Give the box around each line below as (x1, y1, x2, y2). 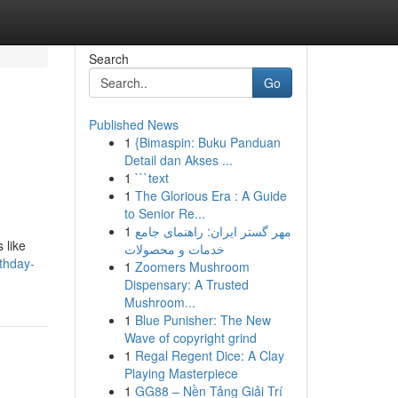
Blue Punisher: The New (134, 311, 271, 329)
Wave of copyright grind (123, 329, 257, 346)
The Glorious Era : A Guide (134, 187, 287, 204)
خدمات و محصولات (123, 240, 225, 258)
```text (134, 169, 169, 187)
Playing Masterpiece (123, 364, 238, 382)
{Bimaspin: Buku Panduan (134, 133, 281, 151)
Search (88, 50, 129, 68)
